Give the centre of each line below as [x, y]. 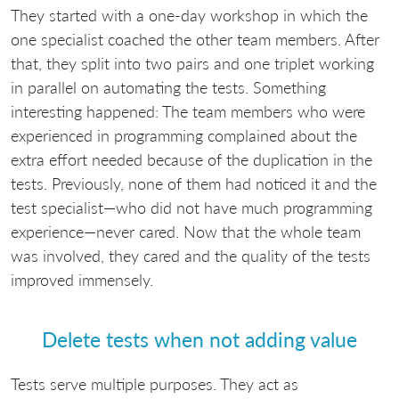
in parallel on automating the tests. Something [168, 87]
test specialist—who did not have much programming [191, 207]
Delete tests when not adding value [199, 340]
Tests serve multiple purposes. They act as [155, 383]
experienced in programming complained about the [184, 135]
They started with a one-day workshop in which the [189, 15]
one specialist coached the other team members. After [195, 39]
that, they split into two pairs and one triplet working [192, 63]
